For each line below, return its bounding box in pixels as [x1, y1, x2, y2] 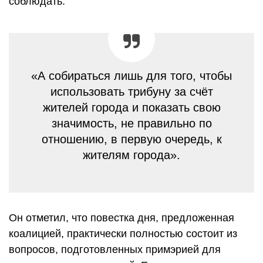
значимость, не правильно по [51, 116, 212, 130]
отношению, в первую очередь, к [41, 132, 222, 146]
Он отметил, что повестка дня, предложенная [9, 211, 234, 224]
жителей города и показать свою [42, 100, 221, 114]
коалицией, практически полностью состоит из [9, 227, 237, 240]
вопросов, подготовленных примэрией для [9, 243, 221, 255]
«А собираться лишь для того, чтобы [31, 69, 232, 82]
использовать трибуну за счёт [50, 85, 213, 98]
